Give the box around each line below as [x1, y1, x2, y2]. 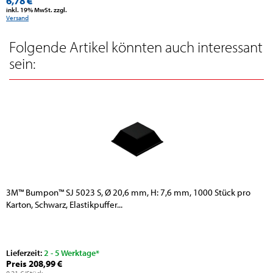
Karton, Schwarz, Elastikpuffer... [6, 199, 122, 211]
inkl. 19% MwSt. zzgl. [6, 5, 67, 15]
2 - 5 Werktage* [44, 247, 99, 259]
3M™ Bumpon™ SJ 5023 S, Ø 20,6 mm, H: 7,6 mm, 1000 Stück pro [6, 186, 250, 199]
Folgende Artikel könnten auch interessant [9, 37, 263, 57]
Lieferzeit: [6, 247, 44, 259]
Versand [6, 13, 29, 23]
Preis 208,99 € [6, 258, 62, 270]
